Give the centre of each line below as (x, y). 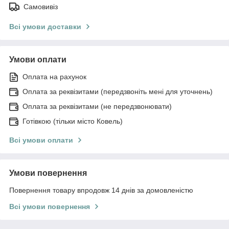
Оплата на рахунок (54, 76)
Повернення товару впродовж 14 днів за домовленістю (101, 190)
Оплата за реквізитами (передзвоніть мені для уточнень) (118, 91)
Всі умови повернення (50, 206)
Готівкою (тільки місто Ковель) (73, 121)
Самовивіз (41, 6)
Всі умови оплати (41, 140)
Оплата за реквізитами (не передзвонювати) (97, 106)
